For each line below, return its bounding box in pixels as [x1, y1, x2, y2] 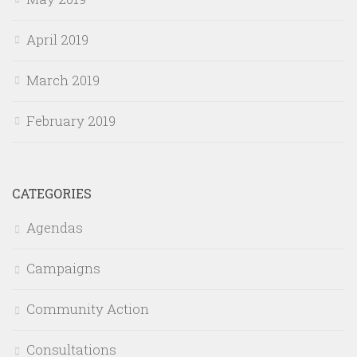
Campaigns [26, 258, 100, 277]
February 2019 [26, 111, 116, 130]
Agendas [26, 218, 83, 237]
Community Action [26, 299, 149, 318]
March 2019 [26, 70, 100, 89]
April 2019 [26, 29, 88, 49]
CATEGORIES [12, 184, 92, 202]
